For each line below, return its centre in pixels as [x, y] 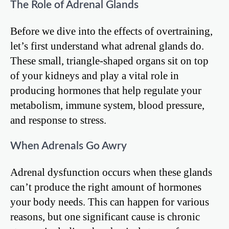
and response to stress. [58, 120]
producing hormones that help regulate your [106, 90]
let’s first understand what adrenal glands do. [107, 46]
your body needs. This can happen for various [110, 201]
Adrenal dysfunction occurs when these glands [111, 172]
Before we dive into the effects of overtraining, [111, 31]
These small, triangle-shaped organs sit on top [109, 61]
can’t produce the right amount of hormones [106, 187]
